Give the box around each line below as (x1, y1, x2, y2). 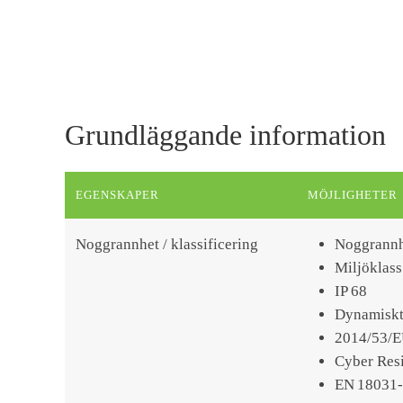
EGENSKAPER (76, 188, 160, 201)
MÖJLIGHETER (308, 188, 399, 201)
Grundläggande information (65, 119, 386, 151)
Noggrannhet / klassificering (76, 236, 258, 253)
